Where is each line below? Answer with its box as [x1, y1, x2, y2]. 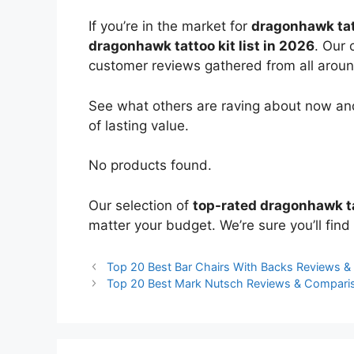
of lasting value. [88, 117, 189, 134]
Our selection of [88, 197, 193, 213]
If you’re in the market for [88, 18, 251, 35]
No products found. [88, 157, 212, 174]
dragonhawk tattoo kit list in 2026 [88, 38, 314, 55]
